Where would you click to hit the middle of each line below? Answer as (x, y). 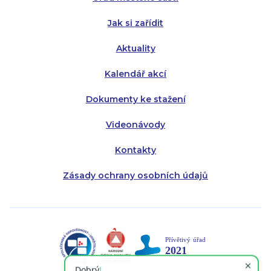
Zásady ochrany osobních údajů (135, 175)
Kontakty (135, 150)
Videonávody (135, 124)
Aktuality (135, 48)
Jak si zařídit (135, 23)
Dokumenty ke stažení (135, 99)
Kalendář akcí (135, 73)
